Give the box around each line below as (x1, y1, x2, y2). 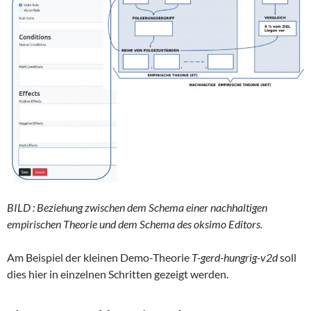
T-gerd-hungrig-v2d (192, 250, 278, 264)
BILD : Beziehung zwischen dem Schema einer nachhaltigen (7, 200, 267, 214)
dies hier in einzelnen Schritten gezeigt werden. (7, 267, 228, 280)
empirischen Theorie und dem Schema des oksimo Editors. (7, 217, 262, 230)
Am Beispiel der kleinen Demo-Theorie (7, 250, 192, 264)
